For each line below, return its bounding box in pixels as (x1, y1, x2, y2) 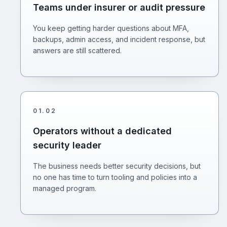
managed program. (33, 184, 96, 193)
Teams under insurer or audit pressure (33, 2, 205, 13)
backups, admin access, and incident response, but (33, 35, 205, 44)
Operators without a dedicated (33, 126, 172, 136)
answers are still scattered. (33, 46, 122, 55)
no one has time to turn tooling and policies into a (33, 173, 197, 181)
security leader (33, 140, 101, 150)
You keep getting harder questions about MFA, (33, 24, 189, 32)
